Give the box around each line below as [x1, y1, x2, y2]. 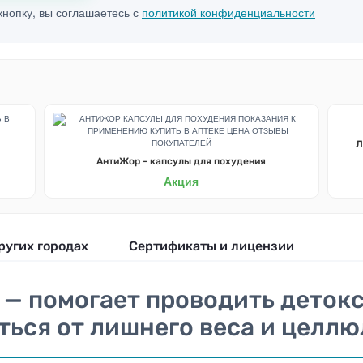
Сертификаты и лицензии [129, 238, 294, 254]
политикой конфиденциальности [142, 4, 315, 20]
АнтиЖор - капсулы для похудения [96, 156, 267, 167]
